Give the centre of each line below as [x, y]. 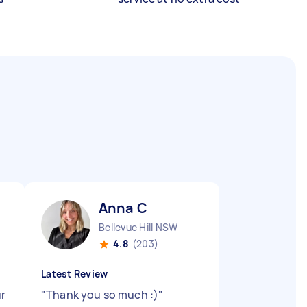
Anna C [123, 208]
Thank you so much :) [102, 295]
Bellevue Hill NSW [138, 227]
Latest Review [75, 274]
